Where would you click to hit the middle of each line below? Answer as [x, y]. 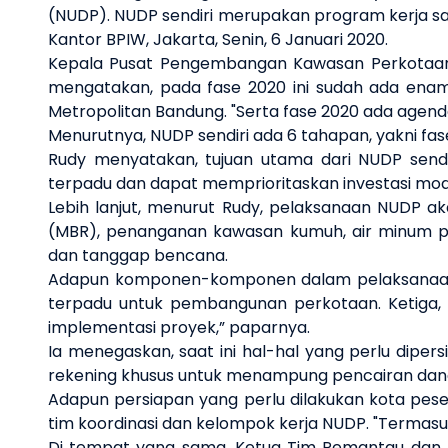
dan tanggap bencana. [138, 255]
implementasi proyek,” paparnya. [179, 327]
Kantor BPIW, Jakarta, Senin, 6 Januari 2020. [218, 39]
